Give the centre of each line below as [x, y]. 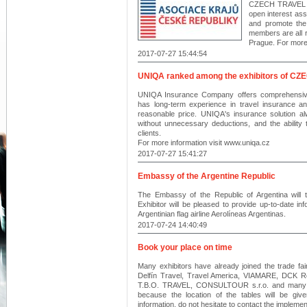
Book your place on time [185, 247]
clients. [149, 133]
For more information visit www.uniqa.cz [204, 143]
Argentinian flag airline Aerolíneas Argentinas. [212, 214]
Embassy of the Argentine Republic [207, 176]
